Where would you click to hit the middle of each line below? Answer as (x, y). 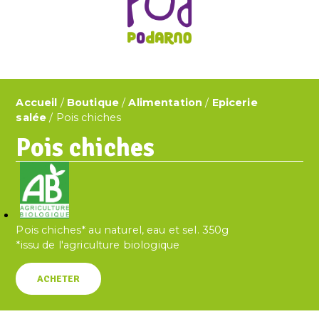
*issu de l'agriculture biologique (98, 245)
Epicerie (235, 102)
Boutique (93, 102)
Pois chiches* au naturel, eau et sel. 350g (122, 230)
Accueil (37, 102)
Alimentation (166, 102)
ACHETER (58, 279)
